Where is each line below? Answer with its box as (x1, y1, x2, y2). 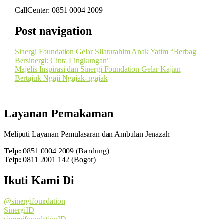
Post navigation (14, 24, 92, 37)
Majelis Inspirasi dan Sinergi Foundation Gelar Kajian (14, 65, 181, 73)
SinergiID (4, 205, 34, 214)
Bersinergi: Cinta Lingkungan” (14, 56, 110, 65)
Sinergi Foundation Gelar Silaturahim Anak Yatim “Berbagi (14, 47, 198, 56)
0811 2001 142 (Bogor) (21, 155, 96, 164)
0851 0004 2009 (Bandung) (21, 146, 109, 155)
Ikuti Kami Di (4, 174, 74, 187)
